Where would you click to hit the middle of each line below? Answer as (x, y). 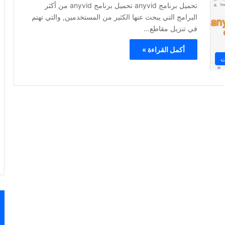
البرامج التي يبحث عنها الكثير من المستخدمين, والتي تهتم (115, 17)
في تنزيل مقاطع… (171, 28)
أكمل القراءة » (163, 49)
